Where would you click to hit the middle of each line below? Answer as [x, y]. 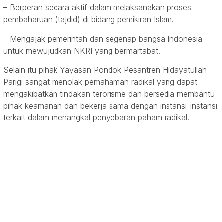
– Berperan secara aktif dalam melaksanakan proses [97, 8]
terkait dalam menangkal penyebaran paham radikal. [96, 118]
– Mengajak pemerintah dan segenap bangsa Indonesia [103, 39]
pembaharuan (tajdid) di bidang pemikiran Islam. [89, 20]
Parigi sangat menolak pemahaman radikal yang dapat [100, 82]
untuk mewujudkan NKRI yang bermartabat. [82, 51]
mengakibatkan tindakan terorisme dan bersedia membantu [109, 94]
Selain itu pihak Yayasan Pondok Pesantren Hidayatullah [105, 70]
